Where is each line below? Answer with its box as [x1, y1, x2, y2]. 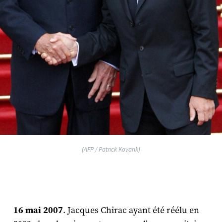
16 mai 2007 [13, 204, 63, 216]
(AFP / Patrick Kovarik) [82, 145, 140, 153]
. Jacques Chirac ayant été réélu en [62, 204, 199, 216]
